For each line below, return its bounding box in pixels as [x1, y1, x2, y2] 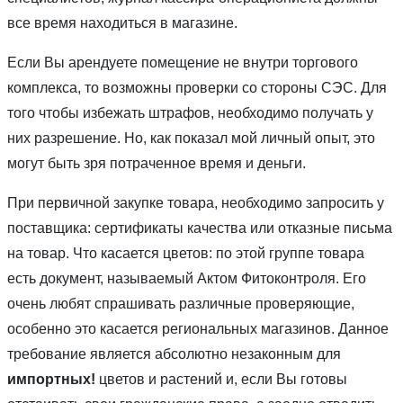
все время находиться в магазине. [7, 14, 237, 31]
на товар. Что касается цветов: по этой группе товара [7, 245, 364, 261]
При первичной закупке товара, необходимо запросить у [7, 194, 384, 210]
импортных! [7, 371, 95, 387]
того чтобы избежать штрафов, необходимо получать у [7, 104, 373, 121]
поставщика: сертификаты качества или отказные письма [7, 219, 392, 236]
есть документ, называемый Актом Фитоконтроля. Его [7, 270, 366, 286]
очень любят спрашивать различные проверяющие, [7, 295, 354, 311]
